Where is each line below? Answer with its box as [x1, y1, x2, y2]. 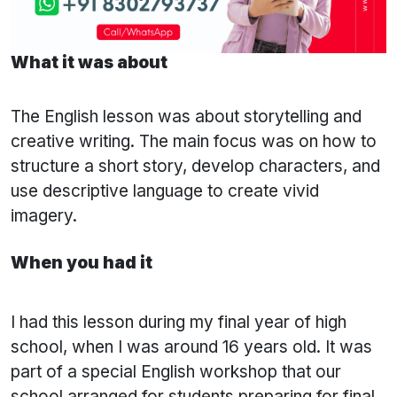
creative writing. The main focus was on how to [11, 131, 377, 152]
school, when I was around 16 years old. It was [11, 337, 372, 358]
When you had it [11, 253, 152, 274]
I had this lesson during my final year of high [11, 312, 346, 333]
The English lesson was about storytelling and [11, 106, 362, 128]
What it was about [11, 52, 167, 74]
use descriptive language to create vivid [11, 181, 319, 202]
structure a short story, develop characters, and [11, 156, 380, 177]
